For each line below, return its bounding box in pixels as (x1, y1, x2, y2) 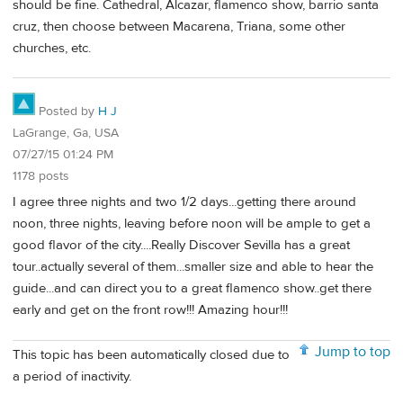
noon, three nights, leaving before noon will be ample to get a (13, 214, 371, 232)
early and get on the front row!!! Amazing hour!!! (13, 300, 288, 318)
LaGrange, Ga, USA (13, 125, 119, 142)
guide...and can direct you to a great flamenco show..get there (13, 279, 372, 297)
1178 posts (13, 168, 69, 185)
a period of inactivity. (13, 368, 131, 386)
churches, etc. (13, 39, 91, 57)
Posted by (35, 103, 98, 121)
